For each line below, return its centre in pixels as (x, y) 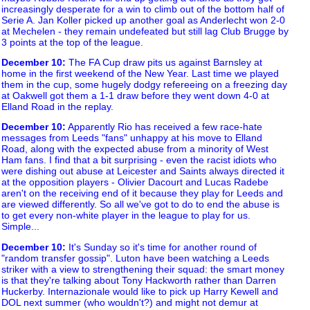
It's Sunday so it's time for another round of (161, 247)
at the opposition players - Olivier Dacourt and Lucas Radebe (135, 182)
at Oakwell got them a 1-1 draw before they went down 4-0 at (135, 95)
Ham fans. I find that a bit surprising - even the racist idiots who (139, 160)
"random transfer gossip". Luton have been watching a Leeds (135, 258)
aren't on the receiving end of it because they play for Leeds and (142, 193)
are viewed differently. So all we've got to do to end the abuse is (140, 204)
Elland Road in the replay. (57, 106)
